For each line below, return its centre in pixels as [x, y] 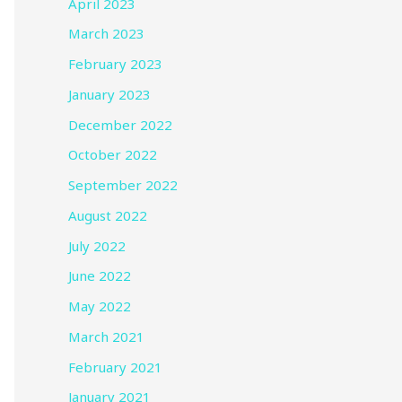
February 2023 [115, 64]
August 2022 [108, 215]
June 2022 [100, 276]
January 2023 [109, 94]
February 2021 [115, 367]
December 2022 [120, 124]
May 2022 [100, 306]
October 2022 [113, 155]
